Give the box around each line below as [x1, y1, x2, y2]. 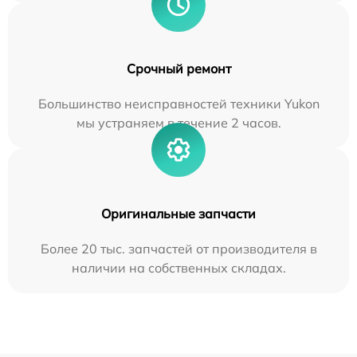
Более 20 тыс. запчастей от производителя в [40, 241, 317, 257]
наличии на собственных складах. [71, 260, 286, 276]
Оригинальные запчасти [101, 206, 256, 222]
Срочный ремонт [126, 61, 231, 76]
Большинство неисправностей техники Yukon [37, 96, 320, 112]
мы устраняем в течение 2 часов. [76, 115, 281, 131]
